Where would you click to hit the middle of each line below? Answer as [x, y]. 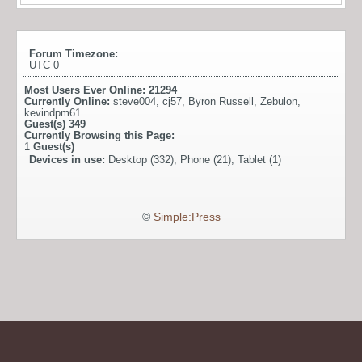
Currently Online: [69, 101]
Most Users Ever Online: [86, 90]
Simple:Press [187, 217]
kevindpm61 [53, 112]
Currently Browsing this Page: [99, 135]
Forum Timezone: [74, 53]
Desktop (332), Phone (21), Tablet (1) [195, 159]
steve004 [135, 101]
